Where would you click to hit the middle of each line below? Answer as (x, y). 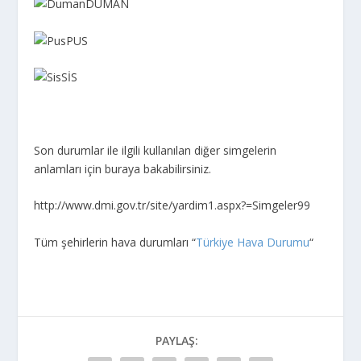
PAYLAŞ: (176, 340)
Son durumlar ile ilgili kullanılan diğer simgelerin (156, 150)
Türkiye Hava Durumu (253, 242)
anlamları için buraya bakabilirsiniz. (123, 168)
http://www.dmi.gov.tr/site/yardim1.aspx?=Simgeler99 (172, 205)
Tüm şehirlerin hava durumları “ (115, 242)
